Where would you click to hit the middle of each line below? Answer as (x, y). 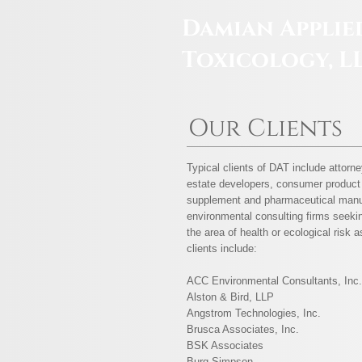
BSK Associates (225, 345)
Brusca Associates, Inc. (243, 329)
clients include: (222, 248)
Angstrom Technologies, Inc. (254, 313)
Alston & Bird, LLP (230, 297)
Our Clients (265, 128)
